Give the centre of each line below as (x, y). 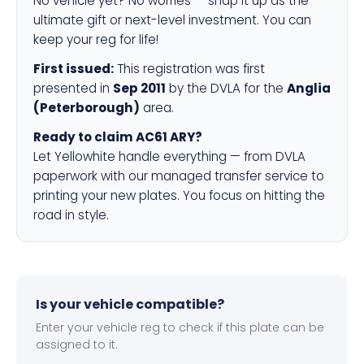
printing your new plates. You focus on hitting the (179, 195)
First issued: (74, 69)
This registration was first (189, 69)
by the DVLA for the (226, 88)
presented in (73, 88)
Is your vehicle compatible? (130, 304)
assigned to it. (77, 344)
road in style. (71, 215)
